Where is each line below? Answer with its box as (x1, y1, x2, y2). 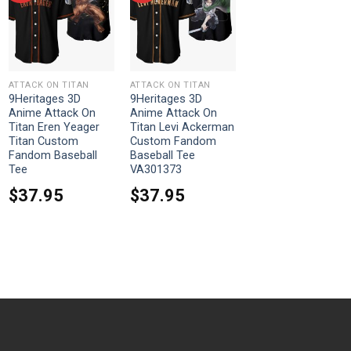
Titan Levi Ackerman (129, 121, 234, 135)
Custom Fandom (129, 135, 216, 149)
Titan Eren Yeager (8, 121, 100, 135)
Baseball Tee (129, 149, 195, 163)
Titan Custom (8, 135, 78, 149)
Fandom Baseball (8, 149, 97, 163)
